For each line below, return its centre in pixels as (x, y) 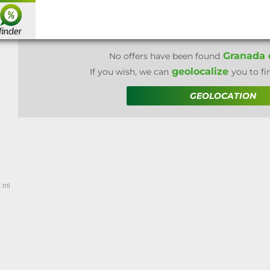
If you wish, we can (129, 72)
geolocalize (200, 71)
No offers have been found (165, 56)
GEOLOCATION (223, 96)
